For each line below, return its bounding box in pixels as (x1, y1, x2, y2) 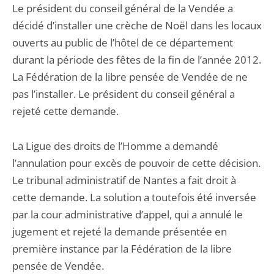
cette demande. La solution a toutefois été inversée (12, 190, 256, 204)
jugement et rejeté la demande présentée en (12, 224, 227, 239)
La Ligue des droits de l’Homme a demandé (12, 139, 218, 153)
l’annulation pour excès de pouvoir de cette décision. (12, 156, 261, 170)
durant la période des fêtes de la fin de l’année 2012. (12, 53, 261, 67)
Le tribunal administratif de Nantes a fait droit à (12, 173, 236, 187)
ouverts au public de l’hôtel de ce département (12, 35, 233, 50)
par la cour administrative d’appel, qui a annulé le (12, 207, 243, 221)
